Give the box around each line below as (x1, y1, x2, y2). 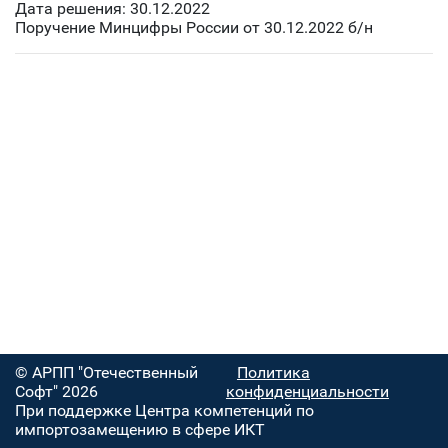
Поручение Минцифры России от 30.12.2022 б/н (15, 18, 373, 38)
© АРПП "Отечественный (15, 363, 198, 382)
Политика (236, 363, 310, 382)
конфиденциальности (225, 382, 389, 401)
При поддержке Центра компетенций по (15, 401, 314, 420)
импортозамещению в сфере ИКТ (15, 420, 265, 439)
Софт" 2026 (15, 382, 98, 401)
